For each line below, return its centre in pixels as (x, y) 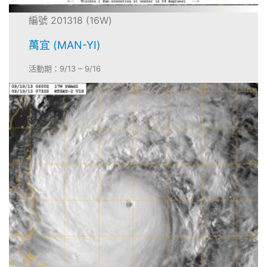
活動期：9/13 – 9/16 (65, 69)
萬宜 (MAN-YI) (65, 45)
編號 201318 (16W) (71, 20)
